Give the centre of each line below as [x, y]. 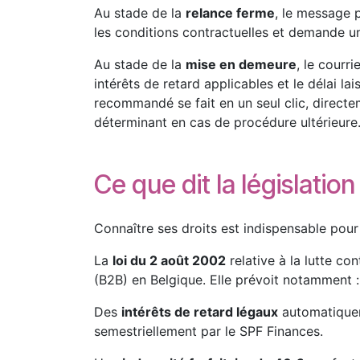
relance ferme [230, 13]
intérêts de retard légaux [200, 312]
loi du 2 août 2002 [169, 260]
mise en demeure [241, 64]
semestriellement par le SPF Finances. [209, 331]
